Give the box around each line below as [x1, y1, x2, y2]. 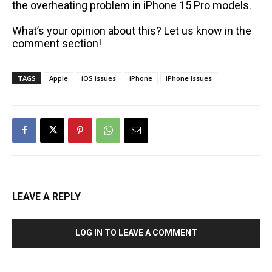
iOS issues [81, 73, 116, 83]
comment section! [12, 36, 101, 50]
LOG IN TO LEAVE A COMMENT [75, 227, 197, 237]
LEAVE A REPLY [12, 190, 81, 202]
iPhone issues [166, 73, 212, 83]
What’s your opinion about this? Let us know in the [12, 24, 251, 37]
